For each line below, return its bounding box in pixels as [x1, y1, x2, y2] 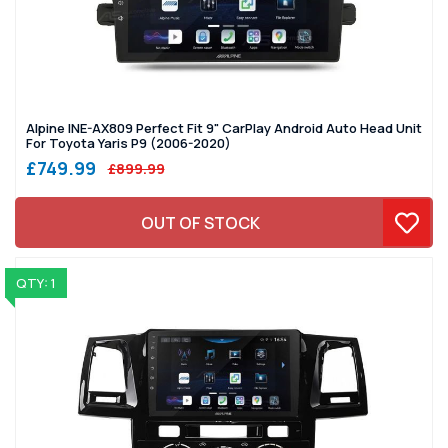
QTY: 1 [15, 274, 56, 293]
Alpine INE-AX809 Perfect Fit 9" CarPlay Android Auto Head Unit [26, 119, 422, 138]
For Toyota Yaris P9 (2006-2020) [26, 134, 231, 153]
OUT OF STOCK [141, 211, 261, 234]
